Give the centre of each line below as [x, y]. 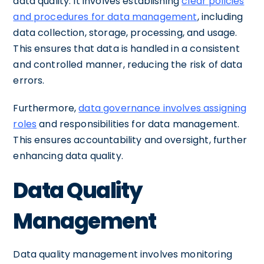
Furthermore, [46, 108]
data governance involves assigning [163, 108]
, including [220, 16]
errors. [29, 80]
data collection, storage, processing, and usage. [125, 32]
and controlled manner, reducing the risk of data [128, 64]
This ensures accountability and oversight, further [130, 140]
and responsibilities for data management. [138, 124]
